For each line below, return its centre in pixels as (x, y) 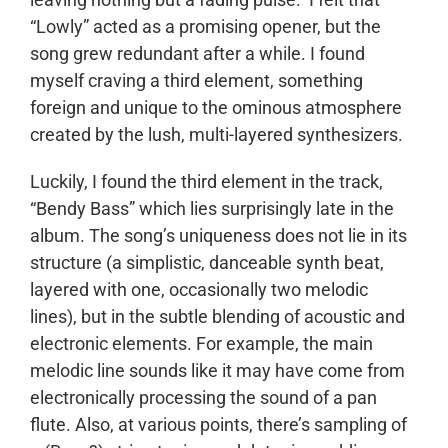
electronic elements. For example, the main (201, 343)
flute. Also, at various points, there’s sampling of (218, 424)
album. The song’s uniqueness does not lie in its (218, 235)
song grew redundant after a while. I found (197, 53)
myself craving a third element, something (196, 80)
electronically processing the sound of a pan (203, 397)
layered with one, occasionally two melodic (199, 289)
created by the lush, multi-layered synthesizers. (216, 134)
